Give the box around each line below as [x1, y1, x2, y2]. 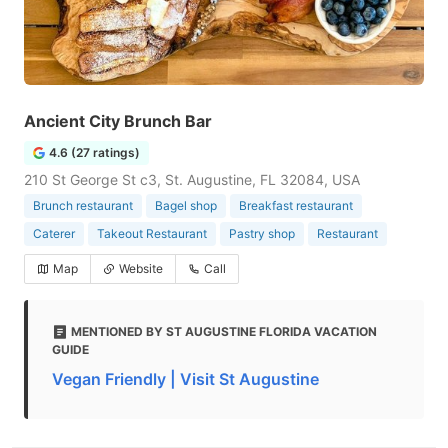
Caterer [33, 226, 75, 241]
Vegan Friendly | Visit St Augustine [52, 369, 319, 389]
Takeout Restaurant [97, 226, 207, 241]
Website [119, 261, 163, 276]
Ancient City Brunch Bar [24, 111, 212, 131]
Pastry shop [229, 226, 295, 241]
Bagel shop [155, 198, 217, 213]
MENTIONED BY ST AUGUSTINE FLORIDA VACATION [71, 324, 377, 339]
